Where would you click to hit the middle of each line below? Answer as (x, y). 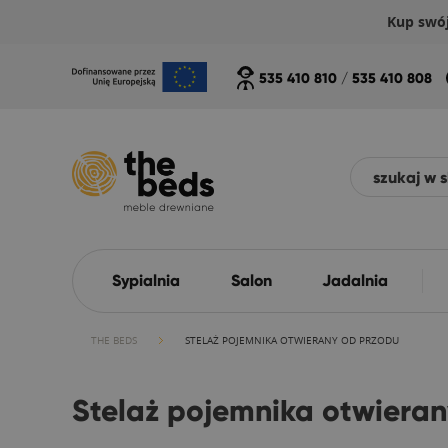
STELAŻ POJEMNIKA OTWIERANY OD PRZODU (292, 340)
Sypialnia (146, 280)
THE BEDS (114, 340)
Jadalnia (355, 280)
